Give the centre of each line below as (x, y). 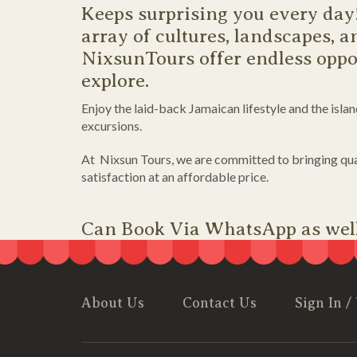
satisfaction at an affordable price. (175, 176)
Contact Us (220, 302)
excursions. (112, 125)
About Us (113, 302)
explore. (115, 80)
